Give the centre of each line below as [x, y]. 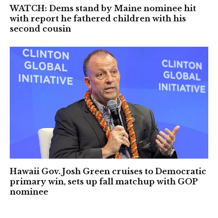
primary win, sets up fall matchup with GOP [104, 181]
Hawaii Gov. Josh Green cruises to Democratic [108, 171]
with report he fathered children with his [98, 19]
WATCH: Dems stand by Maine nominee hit [103, 9]
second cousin [40, 29]
